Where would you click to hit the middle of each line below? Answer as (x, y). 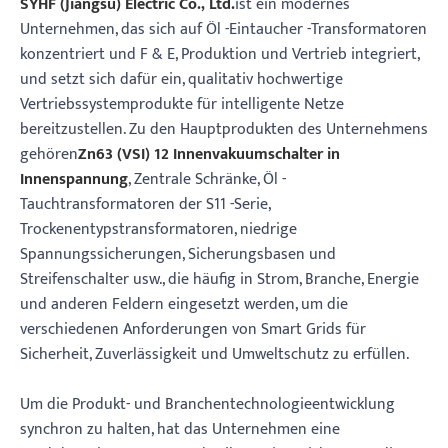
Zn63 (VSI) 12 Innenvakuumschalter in (209, 155)
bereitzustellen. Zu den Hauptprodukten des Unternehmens (224, 130)
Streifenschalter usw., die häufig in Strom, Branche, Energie (219, 280)
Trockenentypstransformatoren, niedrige (158, 230)
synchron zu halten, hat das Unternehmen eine (180, 430)
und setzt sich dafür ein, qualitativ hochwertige (181, 80)
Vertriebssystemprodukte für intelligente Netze (182, 105)
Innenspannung (74, 180)
